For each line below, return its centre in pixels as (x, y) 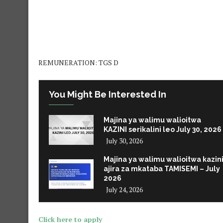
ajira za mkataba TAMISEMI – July (162, 169)
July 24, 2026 (124, 190)
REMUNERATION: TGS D (78, 63)
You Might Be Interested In (108, 95)
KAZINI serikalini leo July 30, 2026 (163, 129)
